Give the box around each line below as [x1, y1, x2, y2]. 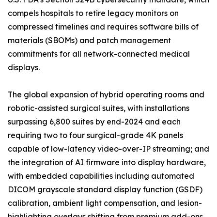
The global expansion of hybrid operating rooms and [8, 90, 204, 100]
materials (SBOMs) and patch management [8, 35, 171, 46]
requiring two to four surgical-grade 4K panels [8, 130, 183, 140]
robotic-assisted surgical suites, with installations [8, 103, 189, 113]
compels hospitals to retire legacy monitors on [8, 8, 179, 18]
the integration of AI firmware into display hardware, [8, 157, 206, 168]
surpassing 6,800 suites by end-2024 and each [8, 117, 181, 127]
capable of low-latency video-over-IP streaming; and [8, 144, 209, 154]
